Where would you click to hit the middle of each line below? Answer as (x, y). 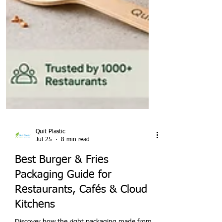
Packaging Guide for (63, 207)
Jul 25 (44, 173)
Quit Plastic (51, 164)
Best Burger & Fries (62, 193)
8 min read (75, 173)
